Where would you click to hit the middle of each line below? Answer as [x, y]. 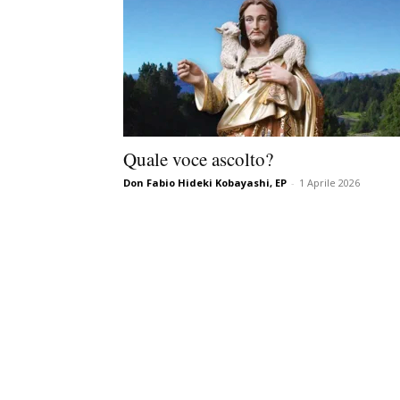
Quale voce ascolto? [198, 159]
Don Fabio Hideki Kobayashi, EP [205, 183]
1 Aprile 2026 [329, 183]
